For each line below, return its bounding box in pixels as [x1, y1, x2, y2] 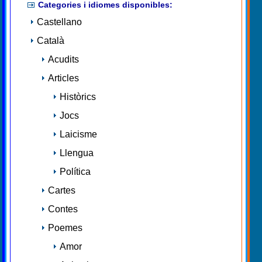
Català [37, 36, 64, 46]
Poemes [48, 223, 82, 233]
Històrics [60, 92, 96, 102]
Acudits [48, 54, 79, 65]
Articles [48, 73, 79, 84]
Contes [48, 204, 78, 215]
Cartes [48, 185, 75, 196]
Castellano [37, 17, 82, 27]
